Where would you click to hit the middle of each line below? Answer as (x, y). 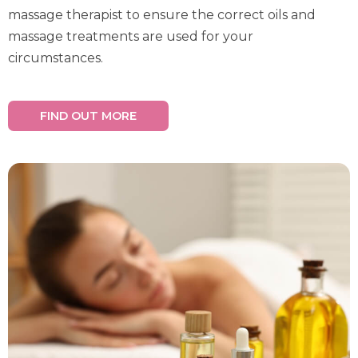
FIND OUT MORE (88, 116)
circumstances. (56, 58)
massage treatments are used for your (131, 36)
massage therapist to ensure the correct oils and (162, 15)
